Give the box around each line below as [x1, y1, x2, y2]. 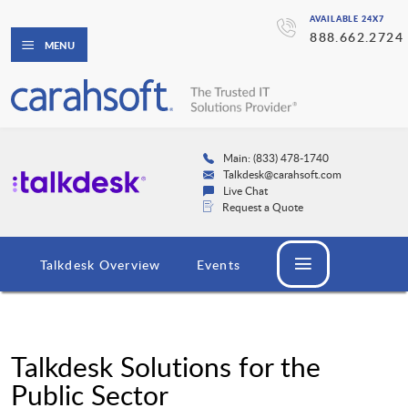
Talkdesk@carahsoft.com [223, 167, 342, 182]
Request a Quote [222, 199, 303, 215]
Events [197, 256, 240, 274]
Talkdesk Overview [40, 256, 161, 274]
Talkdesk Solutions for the [11, 348, 321, 386]
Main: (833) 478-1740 [223, 150, 329, 166]
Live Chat [223, 183, 268, 199]
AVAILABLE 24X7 [310, 13, 384, 25]
